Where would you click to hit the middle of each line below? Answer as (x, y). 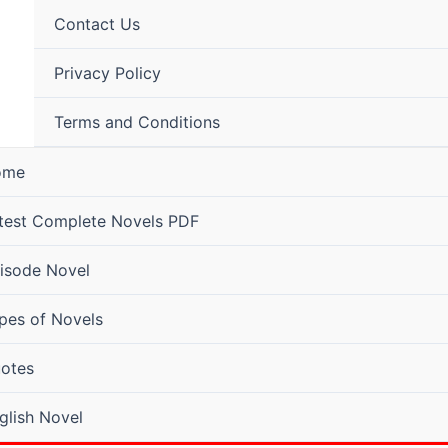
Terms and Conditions (136, 122)
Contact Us (96, 24)
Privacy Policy (107, 73)
